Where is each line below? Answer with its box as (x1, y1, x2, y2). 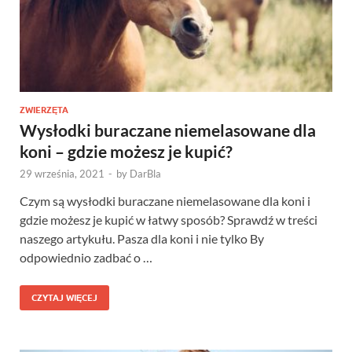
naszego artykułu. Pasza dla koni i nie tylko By (20, 231, 264, 247)
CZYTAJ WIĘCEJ (31, 292, 97, 304)
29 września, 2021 (20, 167, 104, 181)
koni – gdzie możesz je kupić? (20, 141, 233, 162)
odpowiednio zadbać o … (20, 250, 152, 266)
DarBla (130, 167, 161, 181)
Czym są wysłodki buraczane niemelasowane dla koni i (20, 193, 310, 209)
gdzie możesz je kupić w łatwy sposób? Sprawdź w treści (20, 212, 317, 228)
